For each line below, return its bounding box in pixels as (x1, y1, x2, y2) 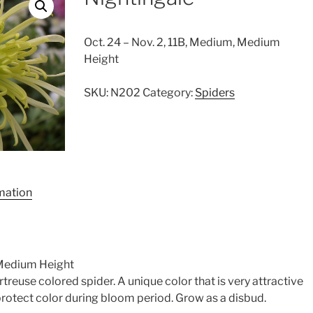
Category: (142, 86, 195, 99)
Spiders (194, 86, 235, 99)
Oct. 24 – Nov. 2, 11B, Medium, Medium (83, 36, 280, 49)
